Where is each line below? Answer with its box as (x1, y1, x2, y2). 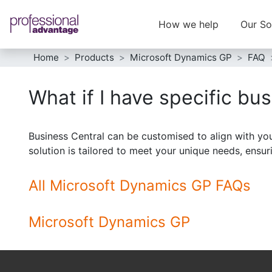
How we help (158, 18, 219, 30)
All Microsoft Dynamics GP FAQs (29, 177, 251, 194)
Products (75, 52, 114, 63)
